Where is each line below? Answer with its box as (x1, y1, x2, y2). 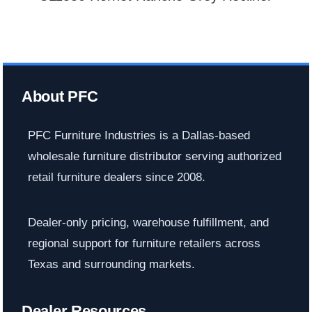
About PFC (22, 87, 98, 105)
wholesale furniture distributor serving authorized (27, 150, 281, 164)
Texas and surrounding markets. (27, 258, 195, 272)
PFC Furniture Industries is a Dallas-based (27, 129, 250, 143)
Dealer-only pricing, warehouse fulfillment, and (27, 216, 269, 230)
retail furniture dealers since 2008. (27, 171, 205, 185)
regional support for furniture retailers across (27, 237, 260, 251)
